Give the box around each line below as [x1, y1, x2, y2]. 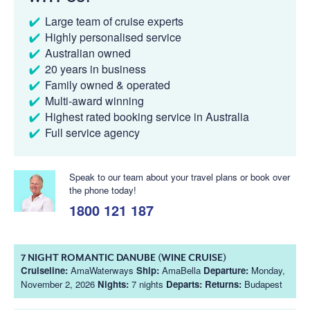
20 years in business [45, 60, 146, 77]
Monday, [248, 263, 285, 277]
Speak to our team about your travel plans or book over [69, 170, 290, 183]
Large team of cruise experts [45, 12, 183, 29]
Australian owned [45, 44, 131, 61]
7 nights [129, 277, 166, 291]
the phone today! [69, 183, 136, 197]
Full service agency [45, 124, 140, 140]
